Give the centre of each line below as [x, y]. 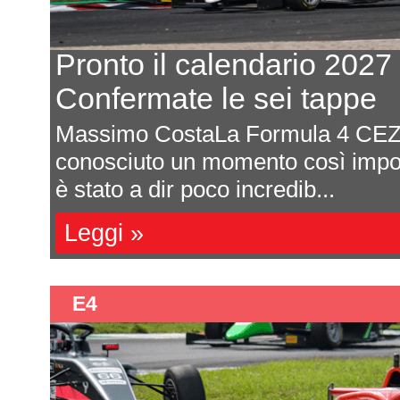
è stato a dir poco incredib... [195, 189]
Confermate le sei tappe [216, 99]
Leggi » [104, 233]
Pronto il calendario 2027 [224, 65]
